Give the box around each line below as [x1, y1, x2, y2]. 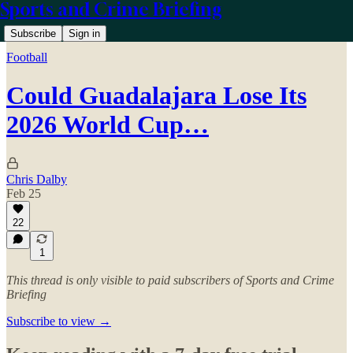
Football [6, 50, 47, 64]
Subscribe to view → [6, 314, 111, 328]
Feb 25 [6, 186, 41, 200]
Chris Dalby [6, 172, 67, 186]
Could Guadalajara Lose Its [6, 81, 307, 110]
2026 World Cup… [6, 110, 209, 139]
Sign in [69, 28, 100, 39]
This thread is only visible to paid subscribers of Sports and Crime [6, 273, 334, 287]
